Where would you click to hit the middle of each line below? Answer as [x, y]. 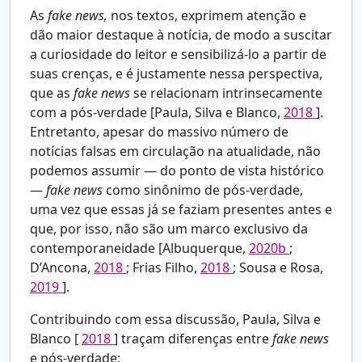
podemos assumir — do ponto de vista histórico [177, 171]
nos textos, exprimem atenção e [208, 16]
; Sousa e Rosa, [278, 268]
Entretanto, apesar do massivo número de [159, 132]
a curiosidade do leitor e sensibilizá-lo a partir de [178, 55]
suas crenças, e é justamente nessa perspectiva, [176, 74]
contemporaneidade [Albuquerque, [139, 248]
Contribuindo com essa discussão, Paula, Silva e [175, 320]
